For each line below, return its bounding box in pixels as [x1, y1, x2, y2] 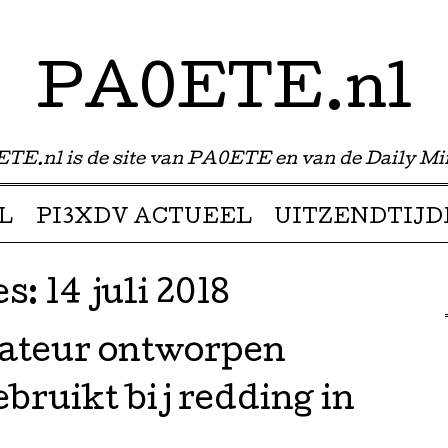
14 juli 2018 [45, 280, 230, 313]
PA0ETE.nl [36, 64, 412, 124]
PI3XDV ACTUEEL [35, 209, 252, 229]
